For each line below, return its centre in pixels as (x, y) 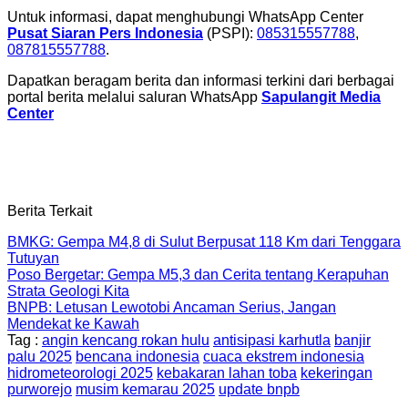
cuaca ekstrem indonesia (284, 357)
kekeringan (337, 373)
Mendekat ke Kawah (73, 324)
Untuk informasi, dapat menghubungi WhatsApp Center (185, 17)
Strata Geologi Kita (68, 291)
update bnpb (259, 390)
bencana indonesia (138, 357)
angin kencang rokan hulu (126, 341)
